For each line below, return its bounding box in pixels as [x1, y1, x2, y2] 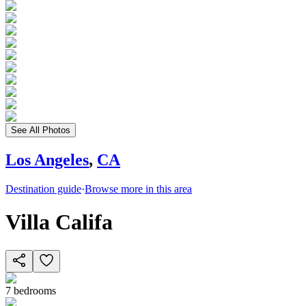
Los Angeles [5, 150, 89, 169]
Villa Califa [5, 210, 113, 235]
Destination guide [5, 182, 81, 195]
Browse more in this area [85, 182, 192, 195]
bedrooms [14, 284, 56, 296]
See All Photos [11, 125, 70, 135]
